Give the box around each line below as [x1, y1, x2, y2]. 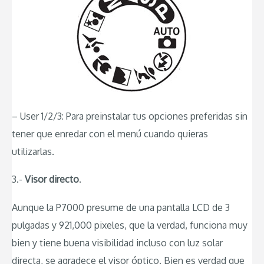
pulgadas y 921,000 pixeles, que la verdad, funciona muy [12, 219, 247, 231]
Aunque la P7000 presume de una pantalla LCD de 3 [12, 201, 230, 213]
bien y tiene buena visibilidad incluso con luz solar [12, 236, 223, 249]
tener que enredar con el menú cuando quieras [12, 127, 208, 140]
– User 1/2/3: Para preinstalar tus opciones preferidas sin [12, 110, 247, 122]
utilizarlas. [12, 145, 54, 157]
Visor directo [25, 173, 79, 186]
